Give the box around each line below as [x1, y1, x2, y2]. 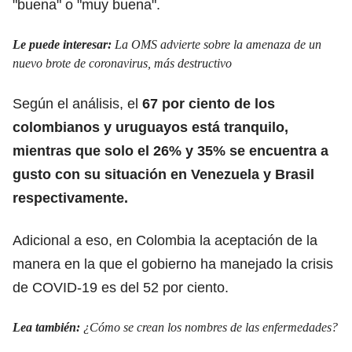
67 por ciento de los [142, 95, 275, 112]
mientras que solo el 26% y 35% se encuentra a [13, 142, 328, 159]
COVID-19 [32, 279, 97, 295]
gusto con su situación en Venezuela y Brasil [13, 166, 314, 182]
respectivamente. [13, 189, 128, 206]
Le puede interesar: [13, 37, 115, 51]
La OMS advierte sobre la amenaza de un [115, 37, 321, 51]
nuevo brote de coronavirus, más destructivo [13, 56, 232, 70]
